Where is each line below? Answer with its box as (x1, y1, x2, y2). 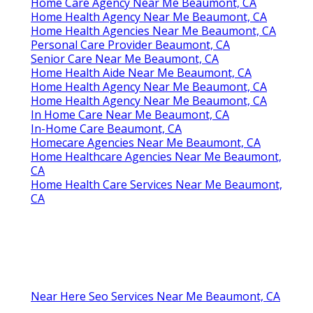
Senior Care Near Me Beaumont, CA (31, 50, 219, 66)
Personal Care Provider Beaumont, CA (31, 36, 230, 52)
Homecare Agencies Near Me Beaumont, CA (31, 134, 261, 150)
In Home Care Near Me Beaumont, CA (31, 106, 229, 122)
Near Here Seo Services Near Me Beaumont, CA (31, 288, 280, 304)
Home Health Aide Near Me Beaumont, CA (31, 64, 252, 80)
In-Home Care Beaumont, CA (31, 120, 182, 136)
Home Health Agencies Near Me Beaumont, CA (31, 22, 276, 38)
